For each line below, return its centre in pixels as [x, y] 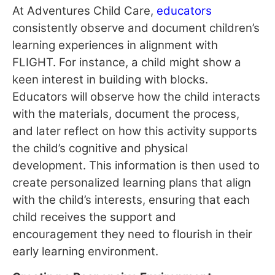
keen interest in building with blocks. [110, 79]
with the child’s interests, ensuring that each [131, 199]
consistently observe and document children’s [136, 28]
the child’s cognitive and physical [100, 148]
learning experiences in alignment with [115, 45]
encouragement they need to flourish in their [132, 234]
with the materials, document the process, [126, 114]
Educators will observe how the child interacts [136, 96]
